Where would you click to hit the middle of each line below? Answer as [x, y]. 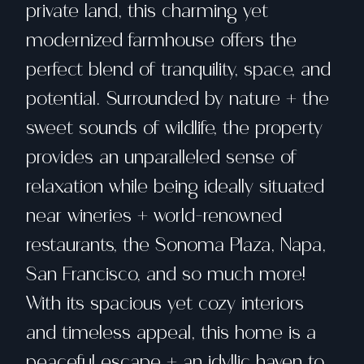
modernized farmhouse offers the [161, 40]
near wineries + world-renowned [154, 215]
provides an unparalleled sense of [161, 157]
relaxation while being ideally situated [175, 186]
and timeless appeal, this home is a [171, 332]
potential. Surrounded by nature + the [178, 98]
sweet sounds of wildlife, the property [174, 128]
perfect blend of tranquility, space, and [178, 69]
